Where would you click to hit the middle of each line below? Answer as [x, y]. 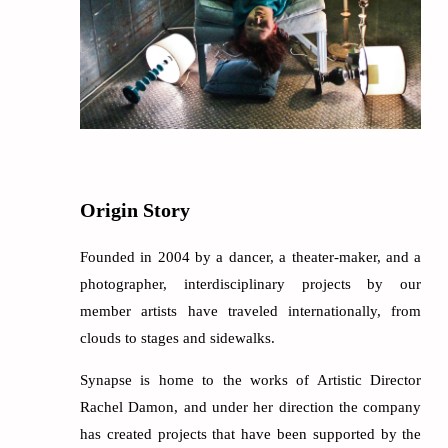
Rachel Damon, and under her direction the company [251, 406]
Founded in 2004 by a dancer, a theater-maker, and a [251, 256]
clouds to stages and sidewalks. [177, 337]
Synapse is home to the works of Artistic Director [251, 379]
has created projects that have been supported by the [251, 433]
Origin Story [135, 210]
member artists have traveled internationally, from [251, 310]
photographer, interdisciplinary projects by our [251, 283]
